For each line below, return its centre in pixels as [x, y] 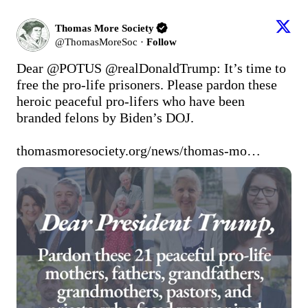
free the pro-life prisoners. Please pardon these [147, 84]
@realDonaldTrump [161, 68]
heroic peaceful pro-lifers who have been [131, 101]
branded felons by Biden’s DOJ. [107, 117]
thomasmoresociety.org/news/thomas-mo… [139, 150]
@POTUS [74, 68]
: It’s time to [251, 68]
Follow [162, 42]
